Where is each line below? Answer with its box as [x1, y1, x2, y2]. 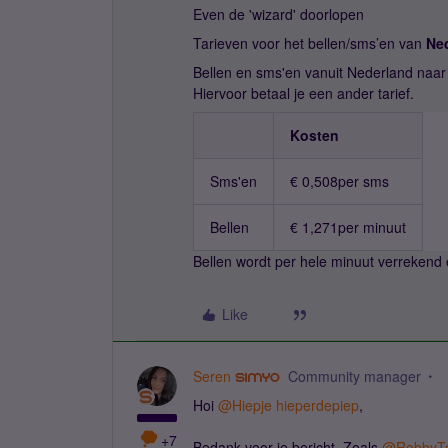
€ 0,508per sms [290, 171, 389, 191]
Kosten [290, 125, 339, 145]
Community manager [287, 366, 421, 386]
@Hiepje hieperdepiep [218, 395, 359, 415]
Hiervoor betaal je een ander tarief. [193, 83, 414, 103]
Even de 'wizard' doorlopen [193, 4, 364, 24]
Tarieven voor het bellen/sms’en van [193, 33, 426, 53]
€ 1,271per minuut [290, 217, 406, 237]
